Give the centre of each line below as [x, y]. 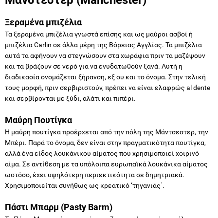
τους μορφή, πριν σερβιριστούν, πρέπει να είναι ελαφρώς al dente [108, 87]
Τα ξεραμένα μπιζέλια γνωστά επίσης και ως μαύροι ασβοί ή [99, 34]
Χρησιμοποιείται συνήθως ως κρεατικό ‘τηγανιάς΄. [85, 185]
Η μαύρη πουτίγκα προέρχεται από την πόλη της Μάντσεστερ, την [107, 132]
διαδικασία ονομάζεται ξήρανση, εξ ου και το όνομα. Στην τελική [105, 77]
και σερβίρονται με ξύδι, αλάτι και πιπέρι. [70, 98]
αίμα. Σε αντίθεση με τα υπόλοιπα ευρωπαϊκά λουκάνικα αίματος [106, 164]
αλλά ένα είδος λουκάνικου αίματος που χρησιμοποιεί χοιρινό [102, 153]
